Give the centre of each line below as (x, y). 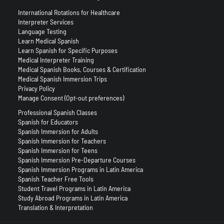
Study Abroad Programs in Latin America (72, 198)
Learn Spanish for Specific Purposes (67, 50)
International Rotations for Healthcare (69, 12)
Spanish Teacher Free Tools (55, 179)
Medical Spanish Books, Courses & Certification (82, 69)
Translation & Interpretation (55, 207)
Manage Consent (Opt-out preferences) (71, 98)
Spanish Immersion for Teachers (62, 141)
